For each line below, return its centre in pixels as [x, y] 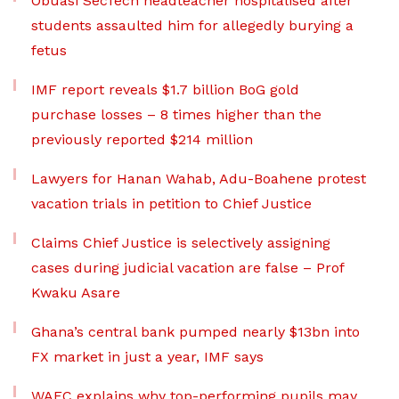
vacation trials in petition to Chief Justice [171, 204]
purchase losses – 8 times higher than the [176, 115]
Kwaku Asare [76, 293]
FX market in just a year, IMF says [147, 357]
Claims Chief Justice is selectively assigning [181, 243]
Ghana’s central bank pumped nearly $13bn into [195, 332]
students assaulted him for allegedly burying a [192, 26]
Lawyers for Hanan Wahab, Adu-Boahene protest [199, 179]
